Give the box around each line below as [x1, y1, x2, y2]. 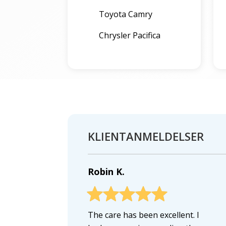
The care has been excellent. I [88, 209, 200, 221]
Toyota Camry [99, 9, 153, 20]
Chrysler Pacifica [99, 30, 161, 41]
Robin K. [88, 165, 125, 178]
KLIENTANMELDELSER [88, 129, 204, 144]
